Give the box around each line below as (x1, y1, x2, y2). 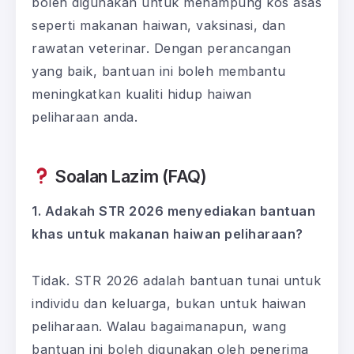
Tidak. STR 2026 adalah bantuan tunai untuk (32, 272, 321, 288)
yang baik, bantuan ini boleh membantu (32, 62, 286, 79)
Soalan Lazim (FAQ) (51, 165, 207, 186)
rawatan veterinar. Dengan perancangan (32, 40, 292, 56)
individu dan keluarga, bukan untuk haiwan (32, 295, 307, 311)
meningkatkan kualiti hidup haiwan (32, 85, 252, 102)
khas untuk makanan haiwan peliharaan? (32, 225, 303, 242)
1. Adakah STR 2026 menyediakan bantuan (32, 202, 315, 219)
